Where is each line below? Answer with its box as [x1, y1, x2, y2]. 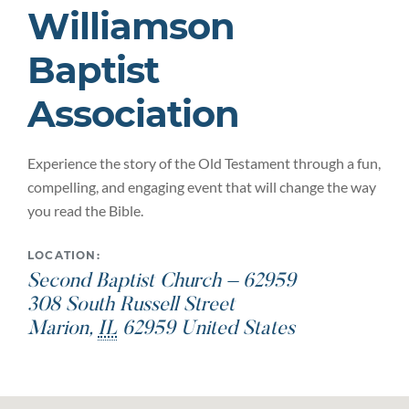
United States [181, 320, 295, 340]
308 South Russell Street [27, 296, 235, 316]
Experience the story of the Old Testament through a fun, [27, 154, 381, 172]
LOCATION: [27, 248, 100, 262]
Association [27, 91, 239, 136]
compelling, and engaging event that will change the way [27, 178, 376, 195]
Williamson [27, 4, 235, 48]
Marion [27, 320, 89, 340]
